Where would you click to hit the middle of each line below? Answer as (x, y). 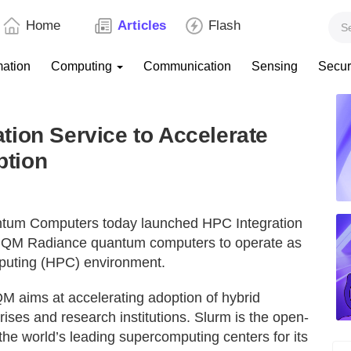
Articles (141, 25)
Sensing (275, 66)
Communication (187, 66)
